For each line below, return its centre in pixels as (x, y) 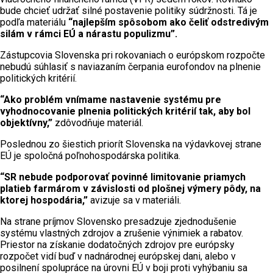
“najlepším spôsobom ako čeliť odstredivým (168, 22)
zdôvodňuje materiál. (98, 122)
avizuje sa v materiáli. (134, 200)
